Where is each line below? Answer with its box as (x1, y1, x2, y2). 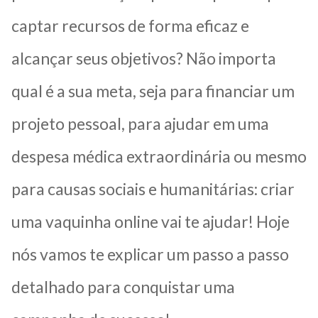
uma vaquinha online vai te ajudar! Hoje (11, 211, 290, 231)
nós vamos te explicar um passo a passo (11, 243, 289, 264)
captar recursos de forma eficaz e (11, 15, 249, 35)
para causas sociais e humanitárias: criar (11, 178, 295, 199)
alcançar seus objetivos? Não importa (11, 48, 276, 68)
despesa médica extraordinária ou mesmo (11, 146, 307, 166)
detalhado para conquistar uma (11, 276, 235, 297)
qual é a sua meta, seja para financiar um (11, 80, 295, 101)
